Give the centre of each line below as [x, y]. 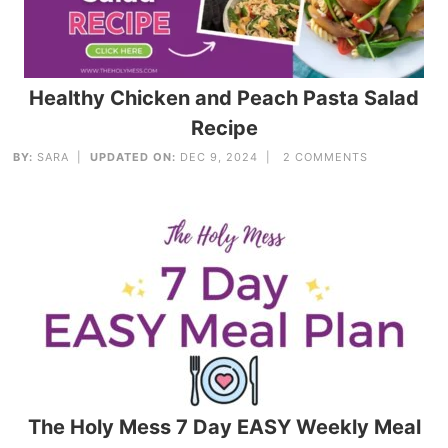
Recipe [224, 128]
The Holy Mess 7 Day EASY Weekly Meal [224, 426]
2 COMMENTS [326, 157]
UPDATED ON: [133, 157]
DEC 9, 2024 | [230, 157]
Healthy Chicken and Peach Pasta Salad [224, 98]
